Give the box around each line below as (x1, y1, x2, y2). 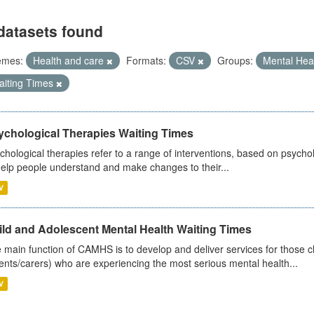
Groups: (217, 53, 253, 67)
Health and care (32, 53, 107, 67)
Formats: (125, 53, 166, 67)
